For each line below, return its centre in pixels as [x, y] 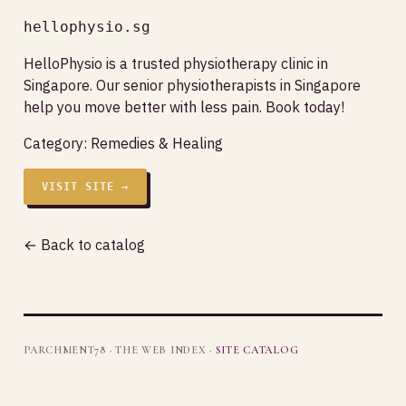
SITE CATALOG [257, 349]
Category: [57, 143]
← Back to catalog [84, 244]
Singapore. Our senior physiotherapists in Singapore [192, 85]
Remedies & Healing [157, 143]
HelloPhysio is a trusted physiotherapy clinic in [176, 63]
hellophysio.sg [87, 26]
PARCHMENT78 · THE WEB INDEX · [120, 349]
